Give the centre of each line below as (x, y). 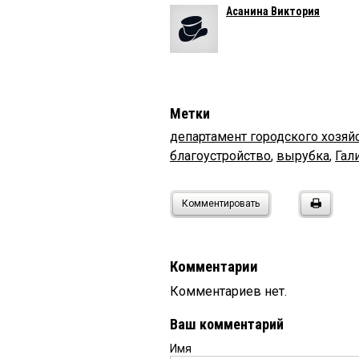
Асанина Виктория (273, 11)
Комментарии (214, 266)
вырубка (303, 155)
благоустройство (220, 155)
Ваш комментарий (227, 324)
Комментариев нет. (228, 291)
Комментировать (221, 203)
